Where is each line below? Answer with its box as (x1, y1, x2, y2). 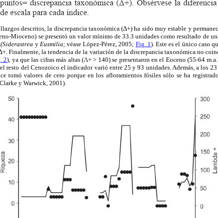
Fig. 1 (135, 40, 151, 48)
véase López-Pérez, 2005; (65, 40, 136, 48)
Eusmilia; (39, 40, 65, 48)
